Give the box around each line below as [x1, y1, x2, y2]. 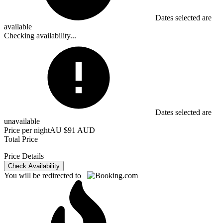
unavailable [4, 117, 40, 126]
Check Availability [8, 162, 60, 170]
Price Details [4, 152, 44, 161]
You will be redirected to [4, 171, 87, 180]
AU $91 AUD [50, 126, 95, 135]
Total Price [4, 135, 38, 144]
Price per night [4, 126, 50, 135]
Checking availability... [4, 31, 76, 40]
